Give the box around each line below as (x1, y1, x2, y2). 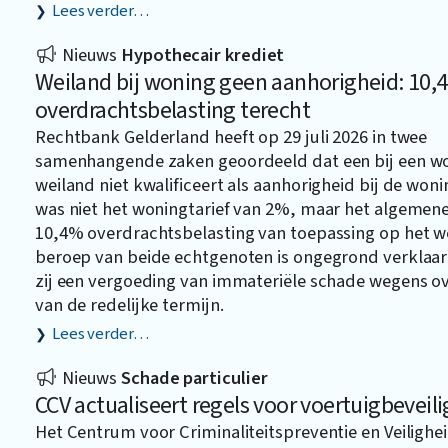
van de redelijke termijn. (34, 291, 224, 318)
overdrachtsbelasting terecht (34, 92, 311, 128)
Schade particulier (121, 364, 268, 391)
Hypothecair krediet (121, 41, 285, 68)
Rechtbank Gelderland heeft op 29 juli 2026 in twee (34, 123, 428, 150)
